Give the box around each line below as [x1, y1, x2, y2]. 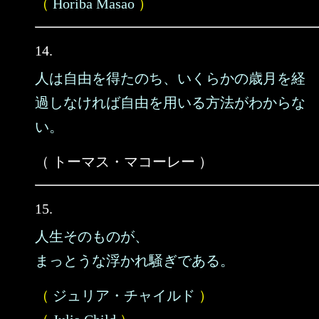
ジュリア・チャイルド [53, 288, 195, 303]
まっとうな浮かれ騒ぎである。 [35, 253, 234, 268]
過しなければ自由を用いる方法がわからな [35, 95, 305, 110]
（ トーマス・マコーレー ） [35, 154, 213, 169]
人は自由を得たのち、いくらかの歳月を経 [35, 70, 305, 86]
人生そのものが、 [35, 229, 149, 244]
